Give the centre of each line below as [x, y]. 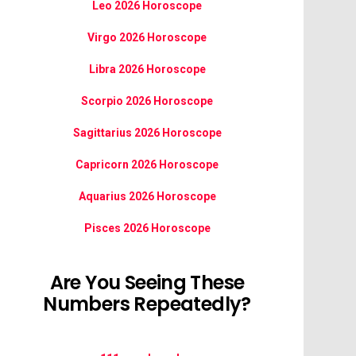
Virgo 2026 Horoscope [147, 37]
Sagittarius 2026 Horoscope [147, 133]
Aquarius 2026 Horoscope [147, 196]
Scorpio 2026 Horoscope [147, 101]
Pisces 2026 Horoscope [147, 228]
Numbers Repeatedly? [147, 304]
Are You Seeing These [147, 282]
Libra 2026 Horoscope [147, 69]
